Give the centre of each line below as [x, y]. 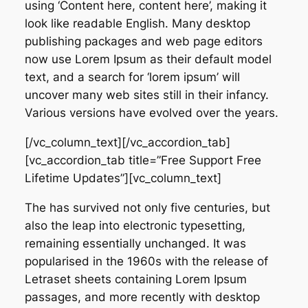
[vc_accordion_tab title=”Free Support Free [143, 160]
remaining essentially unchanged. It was [135, 243]
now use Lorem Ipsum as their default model [148, 59]
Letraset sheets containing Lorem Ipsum [135, 279]
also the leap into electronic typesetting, [135, 225]
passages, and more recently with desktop [142, 297]
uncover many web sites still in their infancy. [146, 95]
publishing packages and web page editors [143, 42]
